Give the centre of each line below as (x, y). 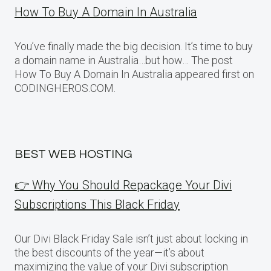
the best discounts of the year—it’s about (109, 253)
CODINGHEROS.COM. (65, 88)
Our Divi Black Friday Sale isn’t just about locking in (131, 239)
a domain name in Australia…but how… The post (124, 60)
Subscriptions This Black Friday (97, 204)
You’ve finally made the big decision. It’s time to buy (134, 46)
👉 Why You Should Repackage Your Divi (123, 185)
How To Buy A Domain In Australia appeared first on (134, 74)
